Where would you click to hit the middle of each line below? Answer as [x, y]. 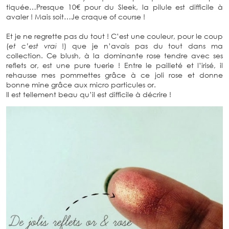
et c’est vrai [33, 45]
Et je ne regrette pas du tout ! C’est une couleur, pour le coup [114, 36]
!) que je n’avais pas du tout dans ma [140, 45]
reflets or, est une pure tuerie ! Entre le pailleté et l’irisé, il [114, 65]
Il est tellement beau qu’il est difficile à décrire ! [89, 94]
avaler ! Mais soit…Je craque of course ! [76, 16]
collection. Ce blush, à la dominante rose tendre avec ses [114, 55]
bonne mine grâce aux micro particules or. [81, 84]
